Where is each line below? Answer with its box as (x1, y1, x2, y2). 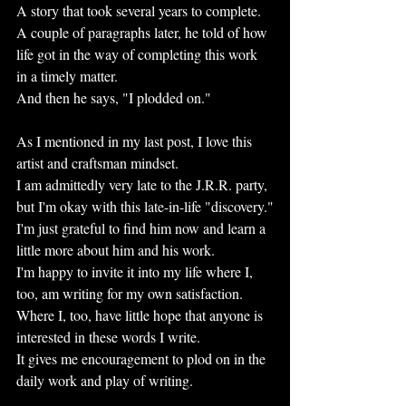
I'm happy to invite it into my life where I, (16, 262, 256, 281)
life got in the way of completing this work (16, 44, 261, 63)
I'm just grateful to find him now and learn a (16, 218, 269, 237)
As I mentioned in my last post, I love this (16, 131, 256, 150)
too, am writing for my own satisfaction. (16, 284, 243, 303)
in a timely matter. (16, 66, 118, 85)
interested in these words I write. (16, 327, 200, 346)
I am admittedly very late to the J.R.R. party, (16, 175, 271, 194)
